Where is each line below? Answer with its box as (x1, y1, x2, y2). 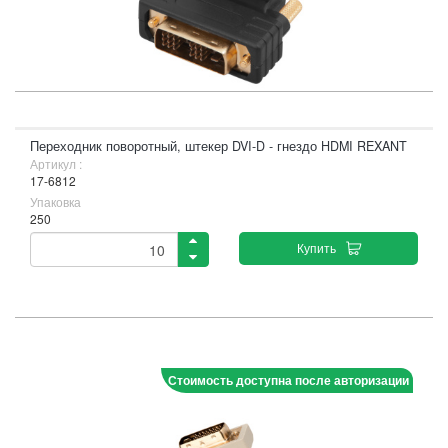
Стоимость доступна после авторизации (168, 371, 409, 389)
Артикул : (30, 155, 82, 172)
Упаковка (30, 193, 81, 210)
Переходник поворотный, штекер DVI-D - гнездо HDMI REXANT (30, 137, 407, 155)
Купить (296, 239, 336, 256)
